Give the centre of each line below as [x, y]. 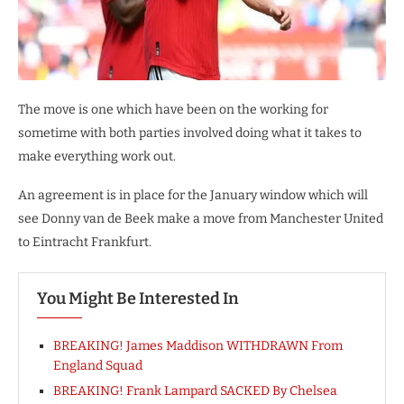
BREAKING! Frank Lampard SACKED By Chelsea [195, 391]
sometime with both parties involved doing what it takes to [190, 133]
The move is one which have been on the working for [173, 110]
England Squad [98, 366]
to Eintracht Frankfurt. [85, 243]
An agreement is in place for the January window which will [193, 196]
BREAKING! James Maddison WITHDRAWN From [198, 346]
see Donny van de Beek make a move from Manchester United [201, 219]
